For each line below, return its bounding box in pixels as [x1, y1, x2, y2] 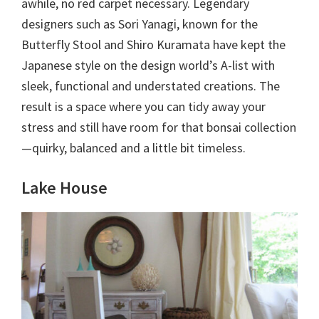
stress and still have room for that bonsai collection [21, 119, 296, 136]
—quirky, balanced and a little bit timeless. [21, 140, 246, 157]
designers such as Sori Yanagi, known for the [21, 16, 258, 33]
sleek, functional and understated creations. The [21, 78, 280, 95]
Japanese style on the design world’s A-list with [21, 57, 275, 74]
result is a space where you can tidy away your [21, 98, 266, 115]
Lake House [21, 177, 108, 199]
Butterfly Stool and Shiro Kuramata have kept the [21, 36, 286, 53]
